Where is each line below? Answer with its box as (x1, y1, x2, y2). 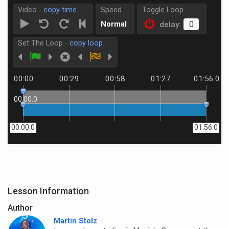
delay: (159, 20, 181, 29)
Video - (18, 6, 43, 14)
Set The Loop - (18, 39, 70, 48)
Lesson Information (8, 186, 89, 196)
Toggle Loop (142, 6, 184, 14)
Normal (101, 19, 127, 29)
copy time (43, 6, 77, 14)
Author (8, 203, 33, 213)
